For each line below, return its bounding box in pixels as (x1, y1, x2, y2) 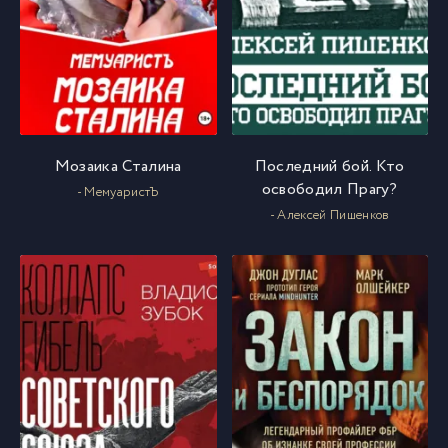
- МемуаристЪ (76, 183, 160, 202)
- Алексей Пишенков (269, 206, 390, 225)
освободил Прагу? (261, 178, 398, 201)
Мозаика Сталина (54, 155, 182, 178)
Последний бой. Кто (254, 155, 405, 178)
